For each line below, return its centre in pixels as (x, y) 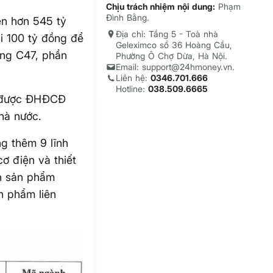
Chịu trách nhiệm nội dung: (161, 7)
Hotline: (132, 89)
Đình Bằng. (128, 18)
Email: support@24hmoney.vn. (175, 67)
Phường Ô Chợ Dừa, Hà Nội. (172, 56)
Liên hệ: (133, 78)
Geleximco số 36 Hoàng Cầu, (174, 45)
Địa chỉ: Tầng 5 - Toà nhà (167, 34)
